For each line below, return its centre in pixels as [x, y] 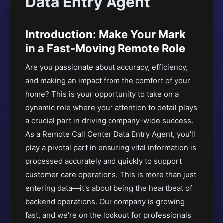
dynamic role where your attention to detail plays [111, 107]
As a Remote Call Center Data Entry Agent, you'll [110, 134]
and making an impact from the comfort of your [108, 80]
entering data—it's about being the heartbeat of [109, 188]
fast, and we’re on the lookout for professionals [108, 215]
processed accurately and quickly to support [104, 161]
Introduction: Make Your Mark [106, 34]
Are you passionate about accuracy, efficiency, [107, 67]
